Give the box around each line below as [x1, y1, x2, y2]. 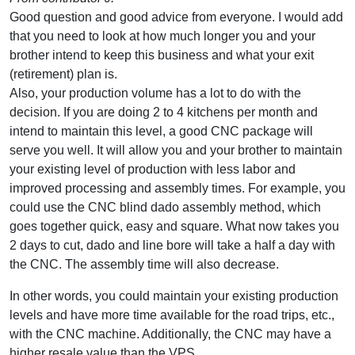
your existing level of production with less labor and [10, 162, 296, 176]
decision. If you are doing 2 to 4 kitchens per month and [10, 105, 318, 119]
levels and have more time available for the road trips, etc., [10, 307, 334, 322]
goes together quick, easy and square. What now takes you [10, 219, 339, 233]
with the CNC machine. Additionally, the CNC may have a [10, 326, 331, 341]
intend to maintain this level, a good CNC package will [10, 124, 313, 138]
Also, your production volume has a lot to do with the [10, 86, 301, 100]
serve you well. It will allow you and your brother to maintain [10, 143, 342, 157]
